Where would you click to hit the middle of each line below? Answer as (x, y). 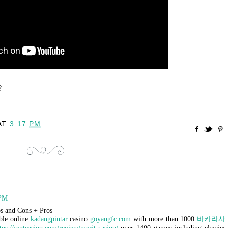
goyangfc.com (111, 219)
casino (79, 219)
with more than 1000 (164, 219)
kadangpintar (49, 219)
